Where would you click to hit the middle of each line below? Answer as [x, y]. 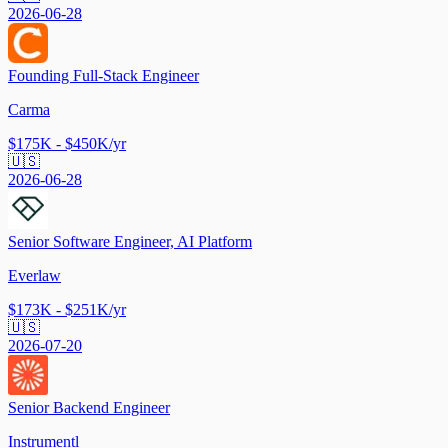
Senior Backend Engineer [89, 408]
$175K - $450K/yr [67, 144]
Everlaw [34, 276]
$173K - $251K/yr [67, 310]
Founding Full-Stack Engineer [103, 76]
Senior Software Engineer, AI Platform [130, 242]
